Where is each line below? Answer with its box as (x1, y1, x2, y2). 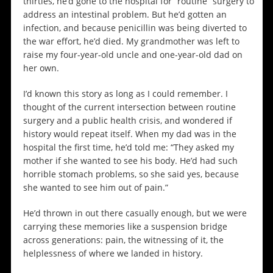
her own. (23, 62, 59, 74)
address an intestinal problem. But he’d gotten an (23, 9, 227, 21)
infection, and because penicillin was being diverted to (23, 22, 247, 34)
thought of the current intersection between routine (23, 101, 236, 113)
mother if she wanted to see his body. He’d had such (23, 155, 238, 167)
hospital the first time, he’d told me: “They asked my (23, 141, 234, 154)
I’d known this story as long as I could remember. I (23, 88, 228, 100)
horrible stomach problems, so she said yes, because (23, 168, 239, 180)
